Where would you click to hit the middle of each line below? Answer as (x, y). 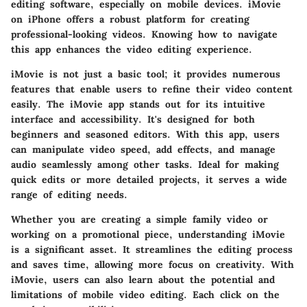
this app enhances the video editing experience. (132, 50)
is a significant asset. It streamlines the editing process (152, 250)
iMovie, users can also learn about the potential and (143, 280)
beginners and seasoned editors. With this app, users (145, 135)
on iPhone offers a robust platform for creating (130, 20)
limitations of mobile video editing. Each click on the (145, 295)
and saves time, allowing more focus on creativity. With (152, 265)
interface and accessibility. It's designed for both (133, 120)
